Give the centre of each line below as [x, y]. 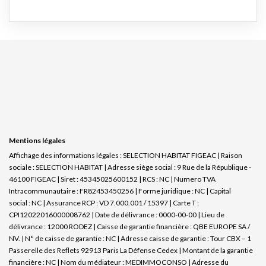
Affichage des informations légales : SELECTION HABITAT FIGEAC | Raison [126, 155]
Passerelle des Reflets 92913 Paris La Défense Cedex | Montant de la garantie [131, 250]
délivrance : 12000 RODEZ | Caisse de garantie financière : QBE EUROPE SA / [129, 227]
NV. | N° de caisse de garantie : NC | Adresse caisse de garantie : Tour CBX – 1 [130, 238]
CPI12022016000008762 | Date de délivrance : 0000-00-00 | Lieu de [117, 215]
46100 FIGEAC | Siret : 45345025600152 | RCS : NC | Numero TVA [112, 179]
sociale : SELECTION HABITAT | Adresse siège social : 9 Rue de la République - [130, 167]
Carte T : [186, 203]
